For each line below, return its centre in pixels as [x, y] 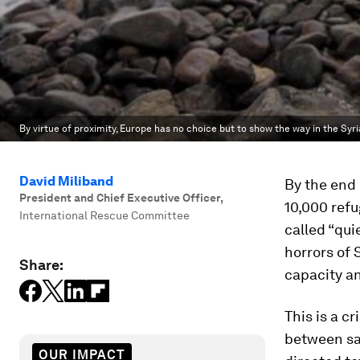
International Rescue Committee [104, 215]
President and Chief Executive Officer [120, 198]
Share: [41, 265]
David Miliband [66, 181]
